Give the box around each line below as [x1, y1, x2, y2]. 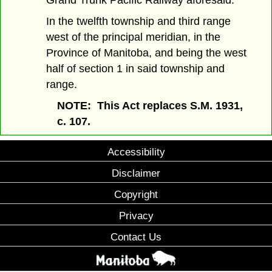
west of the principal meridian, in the [46, 30, 221, 43]
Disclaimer [112, 167, 160, 180]
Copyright [114, 188, 158, 201]
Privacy [118, 209, 154, 222]
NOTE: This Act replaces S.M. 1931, [56, 99, 243, 112]
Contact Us [110, 231, 161, 243]
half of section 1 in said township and [46, 62, 225, 75]
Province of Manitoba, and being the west [46, 46, 247, 59]
